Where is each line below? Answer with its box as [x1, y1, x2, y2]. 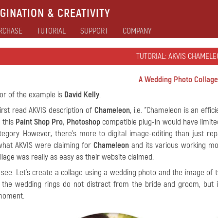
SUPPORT [80, 26, 108, 36]
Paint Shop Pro [15, 117, 63, 127]
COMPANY [123, 26, 151, 36]
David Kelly [64, 90, 99, 100]
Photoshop [66, 117, 100, 127]
